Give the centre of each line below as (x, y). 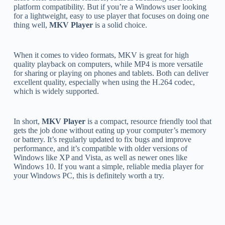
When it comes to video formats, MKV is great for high (101, 55)
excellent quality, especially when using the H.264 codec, (104, 82)
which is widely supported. (56, 91)
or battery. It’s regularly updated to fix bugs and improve (102, 139)
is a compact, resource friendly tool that (148, 121)
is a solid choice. (120, 25)
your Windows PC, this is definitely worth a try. (89, 175)
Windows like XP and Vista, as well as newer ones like (100, 157)
